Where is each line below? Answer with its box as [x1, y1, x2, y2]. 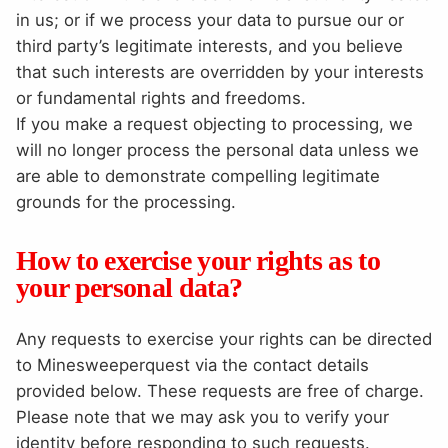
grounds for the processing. [16, 191, 236, 212]
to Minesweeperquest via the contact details [16, 354, 369, 375]
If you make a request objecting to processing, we [16, 113, 413, 134]
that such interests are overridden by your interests [16, 61, 424, 82]
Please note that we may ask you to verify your [16, 406, 389, 427]
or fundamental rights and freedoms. [16, 87, 306, 108]
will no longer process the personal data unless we [16, 139, 419, 160]
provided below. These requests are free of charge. [16, 380, 424, 401]
